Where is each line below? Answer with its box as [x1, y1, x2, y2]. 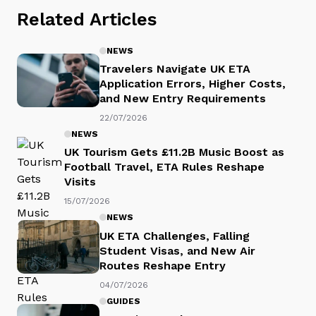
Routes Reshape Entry [99, 258, 226, 272]
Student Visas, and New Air [99, 243, 255, 257]
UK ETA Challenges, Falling [99, 229, 250, 243]
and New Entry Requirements [99, 91, 266, 105]
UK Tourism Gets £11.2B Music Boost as [64, 145, 284, 159]
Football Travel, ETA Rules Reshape [64, 160, 265, 174]
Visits [64, 175, 96, 189]
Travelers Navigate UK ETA [99, 61, 250, 75]
